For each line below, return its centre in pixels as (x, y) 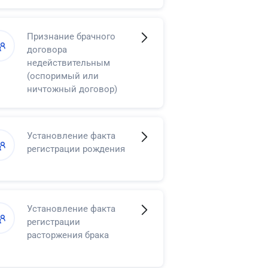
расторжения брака (68, 235)
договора (47, 49)
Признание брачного (71, 36)
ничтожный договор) (72, 89)
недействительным (69, 63)
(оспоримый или (63, 76)
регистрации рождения (76, 149)
